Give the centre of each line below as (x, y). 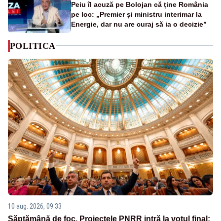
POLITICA (33, 46)
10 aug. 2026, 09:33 (35, 206)
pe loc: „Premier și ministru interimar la (136, 14)
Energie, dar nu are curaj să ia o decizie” (139, 24)
